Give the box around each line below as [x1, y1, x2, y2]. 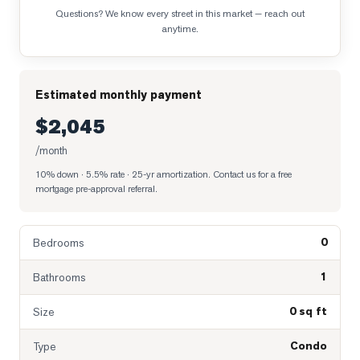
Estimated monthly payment [35, 87, 202, 103]
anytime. [162, 22, 198, 35]
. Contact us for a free [208, 168, 292, 180]
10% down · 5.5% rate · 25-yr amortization [35, 168, 208, 180]
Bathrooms [33, 270, 85, 284]
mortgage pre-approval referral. [35, 182, 157, 194]
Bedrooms [33, 235, 84, 250]
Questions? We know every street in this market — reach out [55, 7, 305, 20]
